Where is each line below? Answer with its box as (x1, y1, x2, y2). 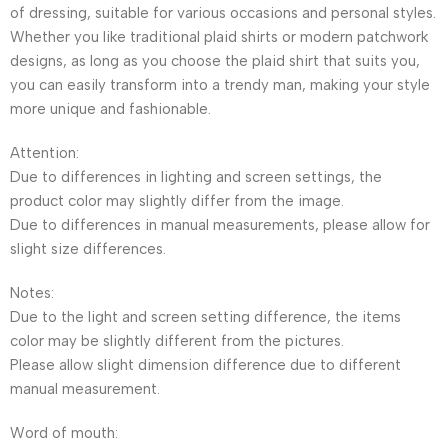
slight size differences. (10, 239, 166, 258)
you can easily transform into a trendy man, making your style (10, 75, 430, 94)
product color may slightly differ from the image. (10, 191, 344, 210)
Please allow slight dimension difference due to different (10, 355, 401, 374)
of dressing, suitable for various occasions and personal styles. (10, 3, 436, 22)
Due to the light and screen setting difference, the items (10, 307, 401, 326)
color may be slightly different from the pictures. (10, 331, 344, 350)
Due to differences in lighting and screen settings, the (10, 167, 382, 186)
